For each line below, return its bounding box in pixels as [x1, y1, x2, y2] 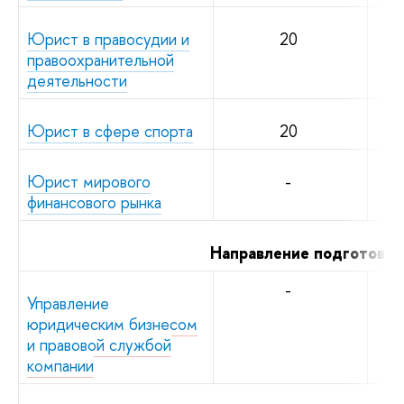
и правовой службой [27, 333, 171, 356]
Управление [27, 291, 109, 315]
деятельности [27, 69, 127, 92]
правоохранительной [27, 48, 174, 71]
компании [27, 353, 94, 377]
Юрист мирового [27, 170, 151, 193]
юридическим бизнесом [27, 312, 197, 335]
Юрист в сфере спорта [27, 119, 193, 142]
